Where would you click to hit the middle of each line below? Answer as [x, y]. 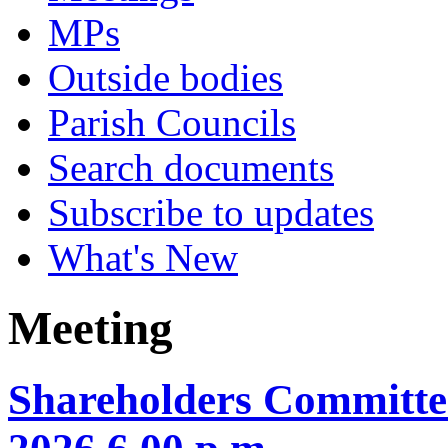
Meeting [90, 328]
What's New [143, 257]
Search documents [191, 167]
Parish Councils [172, 122]
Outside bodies [165, 77]
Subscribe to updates [211, 212]
